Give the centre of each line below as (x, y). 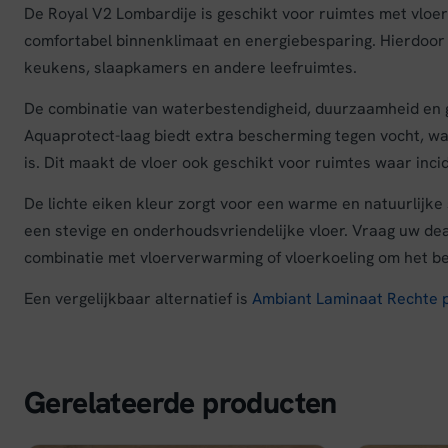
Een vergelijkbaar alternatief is (138, 298)
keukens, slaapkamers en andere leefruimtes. (190, 67)
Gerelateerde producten (180, 402)
